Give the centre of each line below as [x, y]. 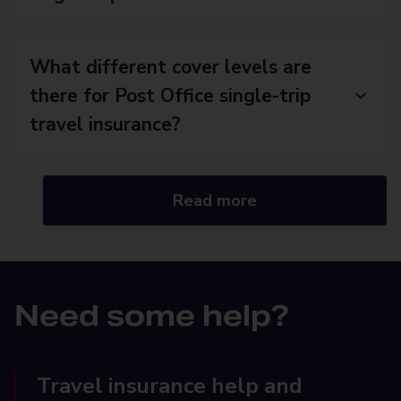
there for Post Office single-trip [170, 96]
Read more [215, 200]
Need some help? [152, 316]
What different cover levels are [171, 67]
